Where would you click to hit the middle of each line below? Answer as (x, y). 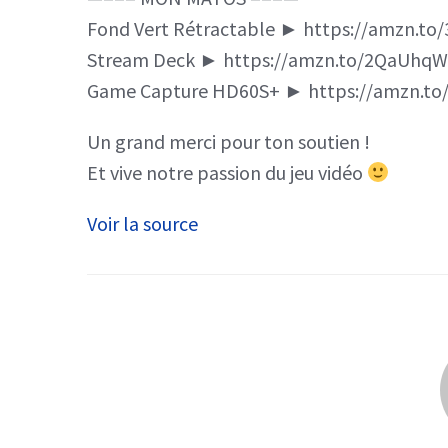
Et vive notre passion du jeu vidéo (227, 172)
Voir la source (142, 223)
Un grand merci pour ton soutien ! (228, 141)
